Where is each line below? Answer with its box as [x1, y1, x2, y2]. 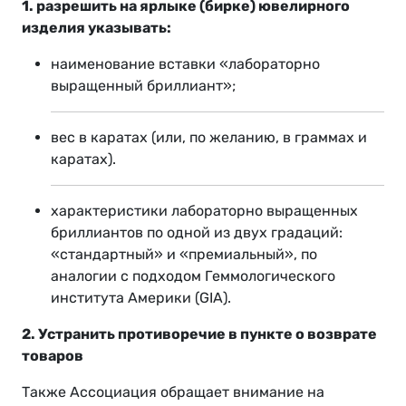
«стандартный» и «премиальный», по [51, 246, 317, 264]
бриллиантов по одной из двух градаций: [51, 224, 343, 242]
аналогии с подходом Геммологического [51, 267, 335, 285]
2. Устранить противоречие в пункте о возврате [22, 325, 377, 343]
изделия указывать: [22, 19, 171, 37]
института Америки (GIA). [51, 289, 231, 307]
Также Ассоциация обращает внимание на [22, 383, 324, 401]
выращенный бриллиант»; [51, 77, 236, 95]
